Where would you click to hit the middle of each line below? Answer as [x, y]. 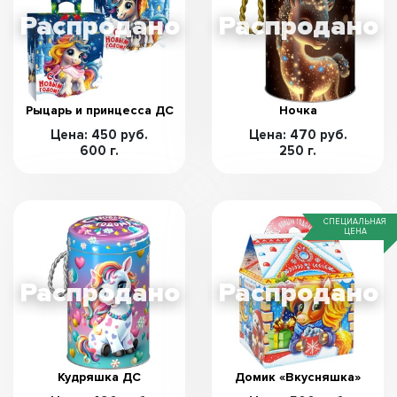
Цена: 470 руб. [298, 135]
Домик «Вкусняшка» [298, 377]
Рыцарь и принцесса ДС [99, 110]
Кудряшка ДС [99, 377]
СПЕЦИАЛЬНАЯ [355, 222]
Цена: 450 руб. [99, 135]
